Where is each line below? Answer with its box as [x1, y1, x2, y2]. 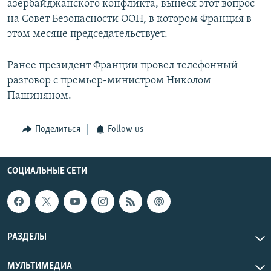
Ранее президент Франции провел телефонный [7, 60, 238, 72]
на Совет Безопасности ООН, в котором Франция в [7, 13, 252, 25]
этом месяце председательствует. [7, 28, 168, 41]
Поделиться [34, 125, 80, 135]
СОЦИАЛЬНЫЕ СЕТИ [7, 166, 87, 176]
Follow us [108, 125, 143, 135]
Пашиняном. [7, 90, 71, 102]
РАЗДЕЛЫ [7, 232, 47, 243]
